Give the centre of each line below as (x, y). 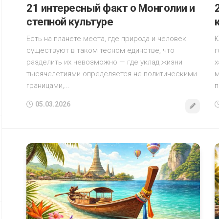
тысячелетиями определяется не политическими (112, 74)
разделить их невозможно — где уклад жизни (104, 62)
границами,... (48, 86)
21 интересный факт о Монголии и (111, 8)
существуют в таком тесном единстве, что (100, 51)
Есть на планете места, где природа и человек (106, 39)
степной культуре (70, 22)
